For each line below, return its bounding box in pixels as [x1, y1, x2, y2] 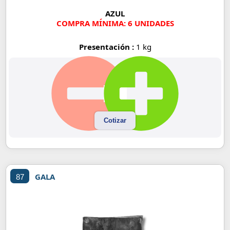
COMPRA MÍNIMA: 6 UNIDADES [56, 17, 174, 28]
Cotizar [104, 116, 126, 124]
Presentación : [79, 41, 136, 52]
